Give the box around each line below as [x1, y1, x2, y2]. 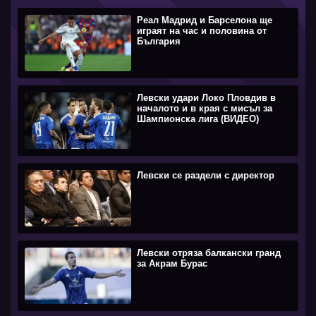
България [137, 35, 181, 47]
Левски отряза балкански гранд [137, 247, 281, 258]
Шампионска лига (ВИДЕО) [137, 113, 260, 124]
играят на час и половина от [137, 25, 267, 36]
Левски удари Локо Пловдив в [137, 92, 276, 103]
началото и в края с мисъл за [137, 102, 273, 114]
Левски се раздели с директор [137, 169, 275, 181]
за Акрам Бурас [137, 257, 208, 269]
